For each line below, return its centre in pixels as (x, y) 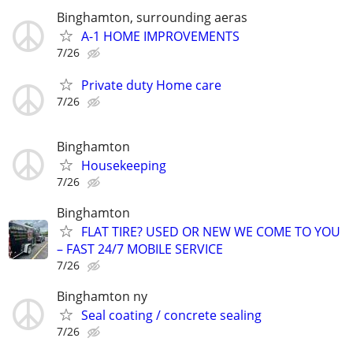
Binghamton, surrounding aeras (152, 18)
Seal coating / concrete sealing (171, 315)
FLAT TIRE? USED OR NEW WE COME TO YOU (211, 231)
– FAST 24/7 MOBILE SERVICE (140, 249)
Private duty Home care (151, 85)
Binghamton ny (102, 296)
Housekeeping (124, 165)
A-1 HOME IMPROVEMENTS (160, 37)
